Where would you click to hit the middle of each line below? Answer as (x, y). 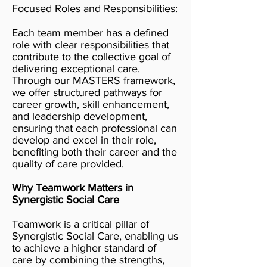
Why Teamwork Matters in (73, 188)
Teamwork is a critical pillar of (80, 224)
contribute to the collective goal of (91, 57)
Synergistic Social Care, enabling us (95, 236)
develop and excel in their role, (84, 140)
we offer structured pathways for (87, 92)
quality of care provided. (68, 164)
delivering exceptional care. (76, 69)
